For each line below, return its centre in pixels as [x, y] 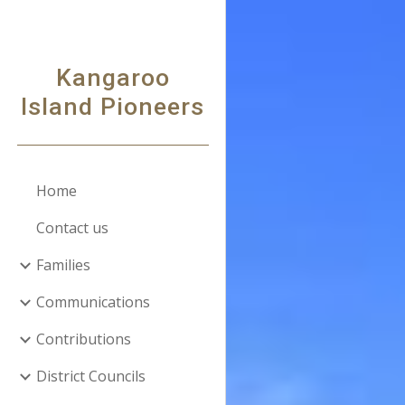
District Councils [91, 376]
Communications [93, 302]
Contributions [84, 339]
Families [63, 265]
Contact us [72, 228]
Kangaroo [113, 78]
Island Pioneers [113, 107]
